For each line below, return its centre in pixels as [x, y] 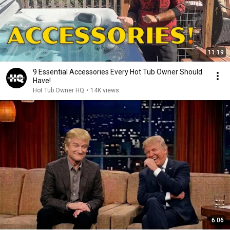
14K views [105, 90]
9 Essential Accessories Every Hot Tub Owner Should [118, 72]
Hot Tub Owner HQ [59, 90]
